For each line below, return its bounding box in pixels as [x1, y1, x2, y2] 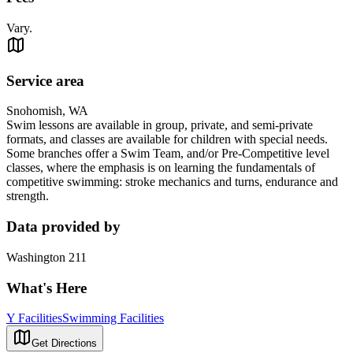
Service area [6, 72, 84, 89]
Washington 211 [6, 250, 87, 264]
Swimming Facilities [62, 311, 164, 325]
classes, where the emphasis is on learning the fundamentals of [6, 161, 315, 175]
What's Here [6, 279, 87, 296]
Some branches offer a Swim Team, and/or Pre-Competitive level [6, 147, 329, 161]
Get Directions [32, 337, 97, 350]
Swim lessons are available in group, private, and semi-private [6, 118, 313, 132]
